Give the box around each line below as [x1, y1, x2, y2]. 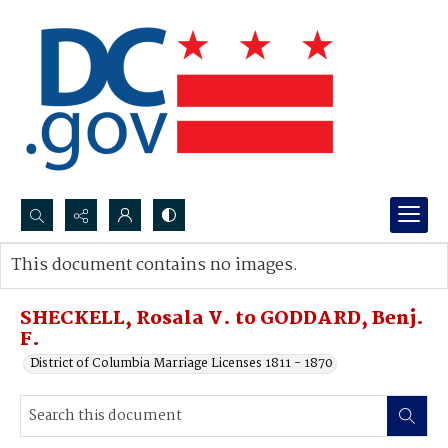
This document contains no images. [11, 252, 298, 279]
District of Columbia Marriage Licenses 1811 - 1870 [30, 353, 333, 374]
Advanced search [31, 275, 134, 296]
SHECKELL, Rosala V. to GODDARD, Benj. [20, 304, 424, 334]
